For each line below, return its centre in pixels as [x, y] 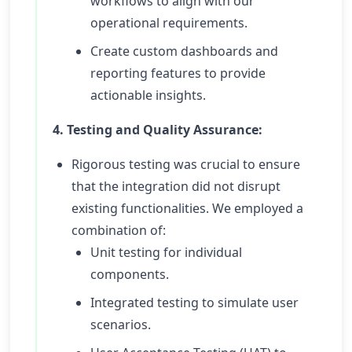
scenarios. [121, 324]
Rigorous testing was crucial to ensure [186, 164]
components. [130, 274]
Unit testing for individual [166, 252]
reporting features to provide [178, 73]
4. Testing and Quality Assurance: [158, 130]
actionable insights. [148, 95]
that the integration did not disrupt [176, 186]
